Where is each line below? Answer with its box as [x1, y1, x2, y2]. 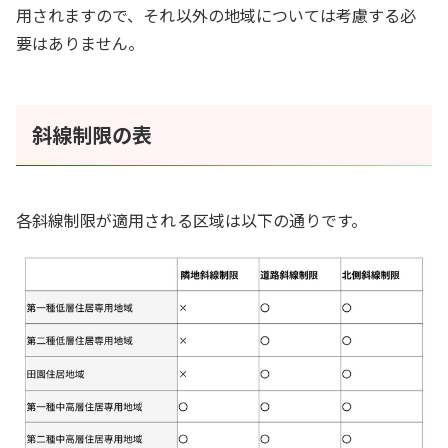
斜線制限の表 [32, 120, 153, 150]
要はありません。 [16, 31, 145, 56]
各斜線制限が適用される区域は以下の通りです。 [16, 208, 368, 233]
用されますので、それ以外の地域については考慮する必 [16, 3, 417, 28]
